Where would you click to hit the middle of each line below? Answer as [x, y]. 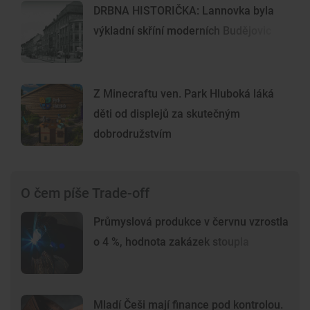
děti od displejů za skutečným [167, 114]
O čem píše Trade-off [85, 193]
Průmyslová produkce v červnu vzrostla [191, 222]
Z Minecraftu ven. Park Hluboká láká [184, 94]
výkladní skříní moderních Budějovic [182, 31]
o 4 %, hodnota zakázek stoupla [171, 242]
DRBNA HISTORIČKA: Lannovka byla [184, 11]
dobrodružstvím [133, 134]
